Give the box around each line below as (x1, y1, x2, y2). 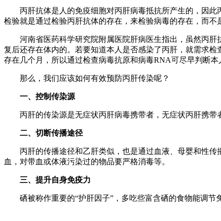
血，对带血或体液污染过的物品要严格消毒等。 (4, 157, 170, 166)
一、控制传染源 (20, 92, 75, 101)
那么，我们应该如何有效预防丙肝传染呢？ (4, 74, 170, 83)
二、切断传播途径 (20, 129, 83, 138)
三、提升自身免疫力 (20, 176, 91, 184)
